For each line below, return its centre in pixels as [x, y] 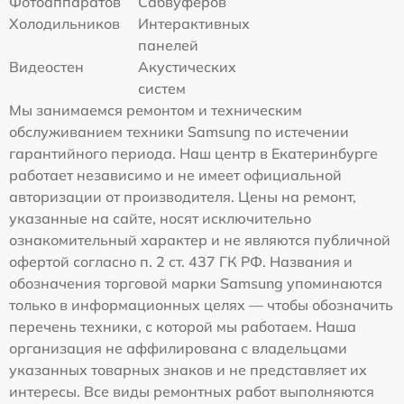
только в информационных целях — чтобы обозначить [201, 305]
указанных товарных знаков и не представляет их [188, 370]
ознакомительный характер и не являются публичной [200, 240]
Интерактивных [194, 24]
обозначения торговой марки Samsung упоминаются [196, 284]
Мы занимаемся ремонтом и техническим [156, 110]
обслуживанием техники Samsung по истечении [179, 132]
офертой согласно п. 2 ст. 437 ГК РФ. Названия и [181, 262]
